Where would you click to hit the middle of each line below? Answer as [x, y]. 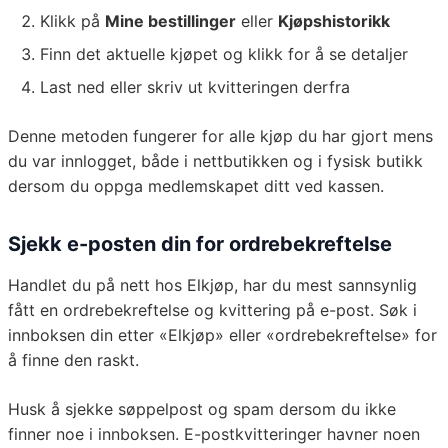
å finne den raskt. [73, 360]
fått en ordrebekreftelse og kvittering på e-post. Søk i [212, 310]
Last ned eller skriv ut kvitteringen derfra [195, 87]
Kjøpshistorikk [334, 21]
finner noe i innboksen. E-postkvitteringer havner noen [214, 434]
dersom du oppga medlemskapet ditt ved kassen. [196, 186]
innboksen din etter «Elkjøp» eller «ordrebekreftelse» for [222, 335]
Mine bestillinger [170, 21]
